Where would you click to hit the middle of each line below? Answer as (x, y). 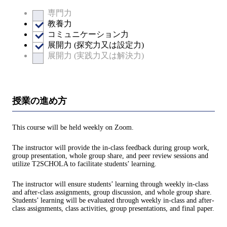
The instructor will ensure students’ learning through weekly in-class (110, 184)
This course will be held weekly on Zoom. (73, 127)
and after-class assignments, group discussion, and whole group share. (112, 192)
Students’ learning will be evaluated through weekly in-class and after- (113, 200)
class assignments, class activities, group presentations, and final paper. (113, 208)
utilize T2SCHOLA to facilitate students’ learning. (84, 164)
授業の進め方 (40, 101)
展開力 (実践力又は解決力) (96, 56)
